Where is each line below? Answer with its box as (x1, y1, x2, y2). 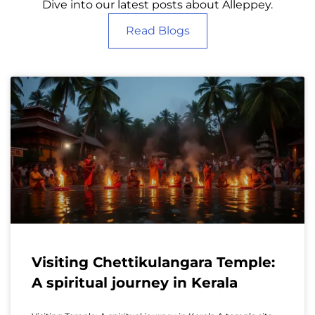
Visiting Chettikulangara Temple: (32, 253, 275, 271)
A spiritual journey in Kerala (32, 274, 238, 291)
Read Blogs (125, 23, 190, 37)
